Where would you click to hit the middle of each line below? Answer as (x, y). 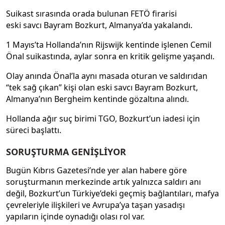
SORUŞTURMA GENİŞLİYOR (66, 152)
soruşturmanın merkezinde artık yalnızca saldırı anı (103, 182)
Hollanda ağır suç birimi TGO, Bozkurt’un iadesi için (103, 119)
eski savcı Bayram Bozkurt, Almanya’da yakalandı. (99, 25)
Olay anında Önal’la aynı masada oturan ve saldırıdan (107, 76)
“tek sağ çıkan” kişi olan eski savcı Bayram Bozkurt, (102, 88)
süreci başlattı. (34, 130)
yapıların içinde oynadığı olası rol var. (75, 216)
